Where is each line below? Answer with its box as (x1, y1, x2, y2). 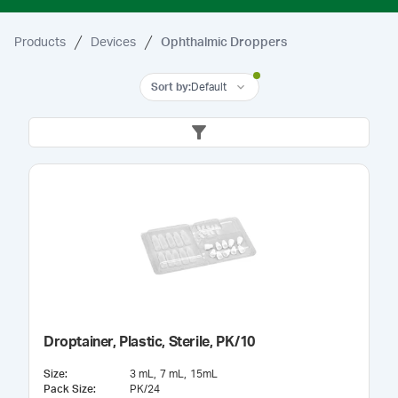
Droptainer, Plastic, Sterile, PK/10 (44, 335, 255, 349)
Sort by (150, 81, 188, 92)
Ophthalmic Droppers (161, 36, 287, 49)
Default (190, 81, 227, 92)
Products (14, 36, 66, 49)
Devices (91, 36, 136, 49)
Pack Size (44, 384, 93, 394)
